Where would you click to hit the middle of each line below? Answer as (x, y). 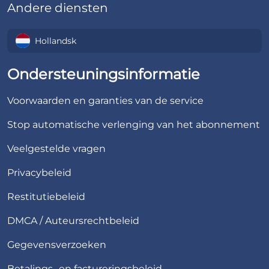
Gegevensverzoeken (57, 245)
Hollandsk (56, 41)
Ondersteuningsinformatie (104, 74)
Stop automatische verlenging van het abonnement (134, 125)
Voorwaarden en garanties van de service (105, 101)
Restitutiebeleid (46, 197)
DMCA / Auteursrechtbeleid (73, 221)
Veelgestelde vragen (56, 149)
